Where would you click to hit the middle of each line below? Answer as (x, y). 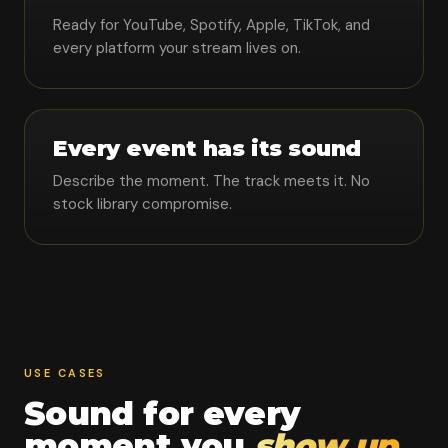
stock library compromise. (142, 204)
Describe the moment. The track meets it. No (211, 181)
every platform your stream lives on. (177, 48)
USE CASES (65, 373)
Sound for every (162, 413)
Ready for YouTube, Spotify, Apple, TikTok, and (211, 25)
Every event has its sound (207, 148)
